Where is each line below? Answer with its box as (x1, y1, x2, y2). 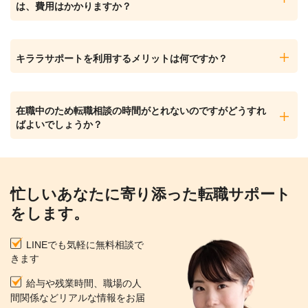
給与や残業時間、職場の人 (26, 277, 142, 289)
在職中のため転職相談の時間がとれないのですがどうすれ (16, 104, 266, 116)
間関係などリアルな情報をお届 (10, 291, 145, 303)
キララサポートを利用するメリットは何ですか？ (16, 52, 228, 64)
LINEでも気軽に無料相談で (26, 239, 144, 250)
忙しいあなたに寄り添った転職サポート (10, 185, 291, 203)
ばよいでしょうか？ (16, 118, 102, 130)
